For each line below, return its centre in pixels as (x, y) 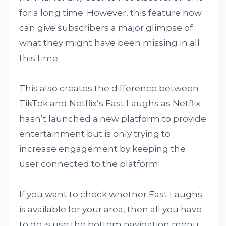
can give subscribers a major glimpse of (106, 27)
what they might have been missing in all (110, 43)
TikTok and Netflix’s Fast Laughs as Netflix (110, 103)
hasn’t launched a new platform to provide (113, 118)
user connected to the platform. (90, 164)
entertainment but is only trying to (95, 133)
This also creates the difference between (109, 88)
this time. (40, 58)
